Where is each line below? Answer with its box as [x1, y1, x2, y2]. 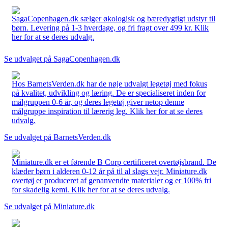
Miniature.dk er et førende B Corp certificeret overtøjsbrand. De [12, 157, 216, 166]
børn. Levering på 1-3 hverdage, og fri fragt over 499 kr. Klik [12, 23, 209, 32]
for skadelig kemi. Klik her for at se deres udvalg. [12, 185, 170, 194]
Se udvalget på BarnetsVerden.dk [4, 132, 111, 141]
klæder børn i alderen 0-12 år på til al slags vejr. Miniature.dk [12, 166, 207, 176]
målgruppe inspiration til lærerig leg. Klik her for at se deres [12, 106, 203, 116]
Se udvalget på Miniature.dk [4, 202, 95, 211]
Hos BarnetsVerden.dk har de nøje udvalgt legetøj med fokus [12, 79, 207, 88]
